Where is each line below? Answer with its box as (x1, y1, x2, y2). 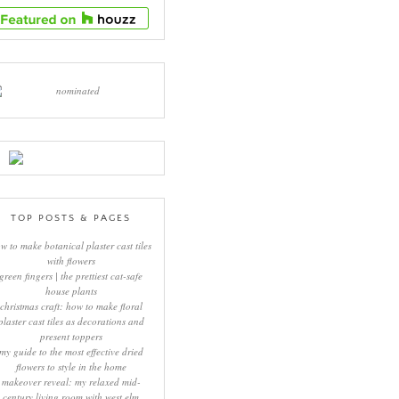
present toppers (39, 330, 102, 344)
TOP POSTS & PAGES (11, 213, 132, 224)
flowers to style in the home (15, 360, 126, 374)
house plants (45, 284, 97, 298)
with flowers (46, 254, 95, 268)
